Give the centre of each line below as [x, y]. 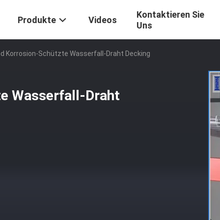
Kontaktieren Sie [170, 15]
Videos [103, 20]
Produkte [37, 20]
